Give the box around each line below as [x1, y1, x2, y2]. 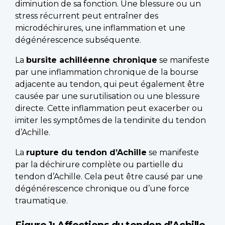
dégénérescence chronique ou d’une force [15, 184, 189, 194]
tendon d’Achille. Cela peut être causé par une [15, 172, 203, 182]
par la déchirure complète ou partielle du [15, 160, 183, 170]
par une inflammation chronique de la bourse [15, 67, 198, 77]
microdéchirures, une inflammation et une [15, 23, 185, 33]
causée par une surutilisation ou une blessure [15, 91, 200, 101]
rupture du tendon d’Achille [26, 148, 147, 158]
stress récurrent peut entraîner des [15, 11, 158, 21]
